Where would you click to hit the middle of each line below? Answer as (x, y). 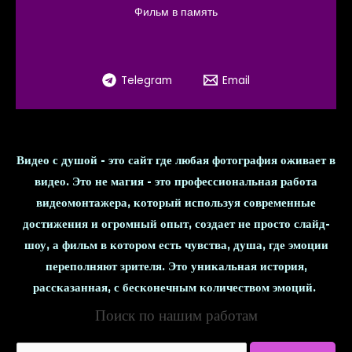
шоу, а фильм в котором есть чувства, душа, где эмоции (176, 246)
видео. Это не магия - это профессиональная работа (176, 182)
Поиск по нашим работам (176, 316)
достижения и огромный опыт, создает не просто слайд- (176, 224)
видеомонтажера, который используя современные (176, 203)
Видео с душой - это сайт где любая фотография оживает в (176, 161)
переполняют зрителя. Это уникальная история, (176, 267)
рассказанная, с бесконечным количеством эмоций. (176, 288)
